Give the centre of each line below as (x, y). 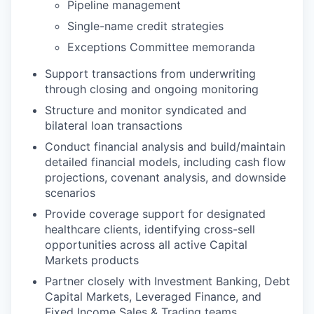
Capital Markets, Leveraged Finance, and (153, 296)
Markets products (92, 260)
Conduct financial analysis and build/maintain (165, 146)
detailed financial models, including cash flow (165, 162)
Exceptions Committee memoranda (161, 47)
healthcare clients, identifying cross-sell (150, 229)
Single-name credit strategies (145, 26)
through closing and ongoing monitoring (152, 89)
